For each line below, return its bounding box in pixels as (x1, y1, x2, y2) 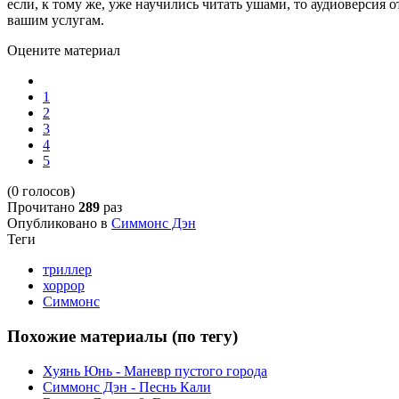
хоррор (43, 278, 85, 294)
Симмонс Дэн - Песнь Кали (43, 379, 211, 395)
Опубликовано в (7, 216, 108, 232)
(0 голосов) (7, 183, 75, 199)
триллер (43, 262, 92, 278)
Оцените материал (7, 43, 120, 59)
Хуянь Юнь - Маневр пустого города (43, 362, 267, 379)
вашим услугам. (7, 12, 104, 28)
